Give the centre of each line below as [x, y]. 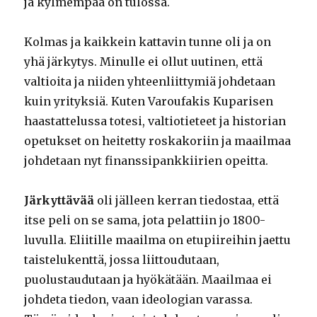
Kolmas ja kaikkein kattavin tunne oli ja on [148, 41]
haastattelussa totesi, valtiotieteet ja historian [155, 121]
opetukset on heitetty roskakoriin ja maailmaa [158, 140]
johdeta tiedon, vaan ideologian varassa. [139, 299]
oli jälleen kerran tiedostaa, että [187, 200]
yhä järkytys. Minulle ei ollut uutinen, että [144, 61]
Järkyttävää [59, 200]
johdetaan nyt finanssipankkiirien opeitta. [146, 160]
